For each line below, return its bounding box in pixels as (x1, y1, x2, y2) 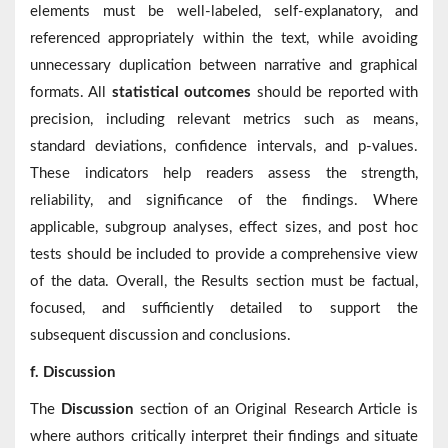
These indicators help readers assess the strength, (30, 166, 418, 182)
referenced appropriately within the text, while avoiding (30, 31, 418, 47)
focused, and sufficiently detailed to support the (30, 301, 418, 317)
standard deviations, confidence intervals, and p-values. (30, 139, 418, 155)
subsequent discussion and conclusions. (30, 328, 291, 344)
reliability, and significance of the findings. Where (30, 193, 418, 209)
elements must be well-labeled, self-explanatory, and (30, 4, 418, 20)
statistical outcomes (111, 85, 252, 101)
